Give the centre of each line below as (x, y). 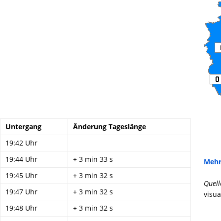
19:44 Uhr (21, 159)
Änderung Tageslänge (110, 127)
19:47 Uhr (21, 192)
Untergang (23, 127)
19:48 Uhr (21, 208)
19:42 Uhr (21, 143)
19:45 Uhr (21, 175)
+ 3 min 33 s (93, 159)
